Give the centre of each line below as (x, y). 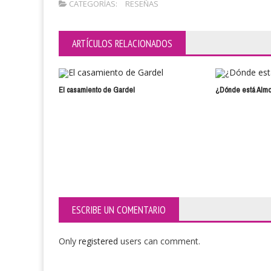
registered (100, 241)
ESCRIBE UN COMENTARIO (119, 210)
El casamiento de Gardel (97, 90)
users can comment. (160, 241)
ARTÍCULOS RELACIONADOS (122, 44)
